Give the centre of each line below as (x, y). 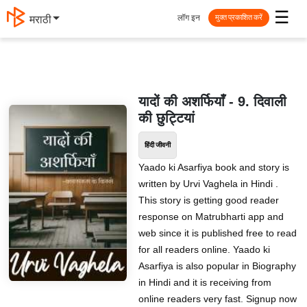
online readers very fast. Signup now (217, 299)
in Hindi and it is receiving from (205, 282)
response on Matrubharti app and (211, 217)
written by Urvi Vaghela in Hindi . (208, 184)
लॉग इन (189, 17)
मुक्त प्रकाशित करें (239, 17)
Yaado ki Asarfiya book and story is (213, 167)
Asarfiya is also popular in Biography (217, 266)
